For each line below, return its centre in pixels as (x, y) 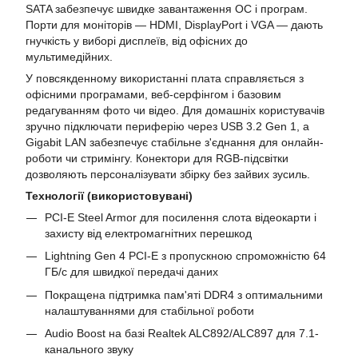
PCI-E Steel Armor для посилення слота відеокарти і (181, 217)
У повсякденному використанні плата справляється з (165, 78)
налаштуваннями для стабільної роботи (149, 310)
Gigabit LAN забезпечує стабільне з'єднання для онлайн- (175, 142)
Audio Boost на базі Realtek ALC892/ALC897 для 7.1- (182, 334)
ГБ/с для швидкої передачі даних (131, 272)
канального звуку (89, 350)
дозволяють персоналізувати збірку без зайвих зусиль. (168, 174)
